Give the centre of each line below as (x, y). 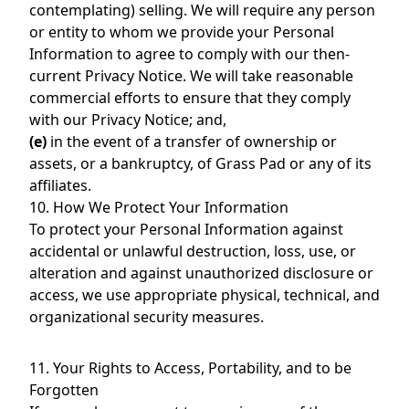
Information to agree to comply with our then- (189, 54)
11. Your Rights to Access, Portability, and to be (190, 368)
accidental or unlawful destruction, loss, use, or (193, 251)
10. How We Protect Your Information (159, 207)
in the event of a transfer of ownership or (192, 142)
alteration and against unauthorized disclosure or (201, 273)
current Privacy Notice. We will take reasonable (191, 76)
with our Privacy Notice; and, (128, 120)
